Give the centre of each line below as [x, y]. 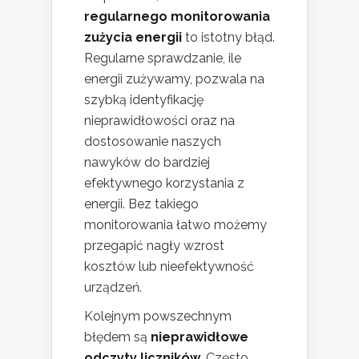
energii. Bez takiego [141, 204]
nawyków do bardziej [147, 163]
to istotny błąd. [228, 38]
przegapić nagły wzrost [154, 246]
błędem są [117, 337]
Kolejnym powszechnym [158, 317]
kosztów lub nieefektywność [169, 267]
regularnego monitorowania [177, 17]
